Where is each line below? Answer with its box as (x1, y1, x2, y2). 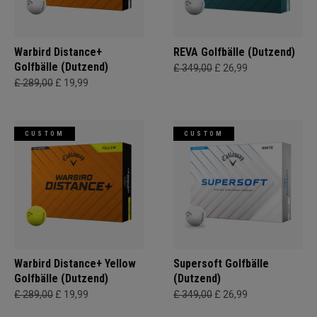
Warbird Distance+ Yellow (14, 257, 136, 270)
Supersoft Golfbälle (173, 257, 269, 270)
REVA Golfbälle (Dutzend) (173, 45, 295, 59)
